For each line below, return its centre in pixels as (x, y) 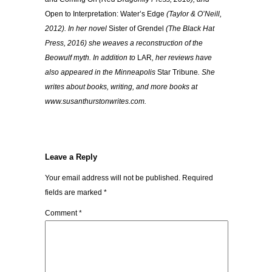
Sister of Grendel (136, 29)
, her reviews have (182, 58)
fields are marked (74, 193)
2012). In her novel (77, 29)
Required (198, 178)
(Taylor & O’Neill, (193, 14)
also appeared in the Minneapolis (101, 73)
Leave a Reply (71, 157)
